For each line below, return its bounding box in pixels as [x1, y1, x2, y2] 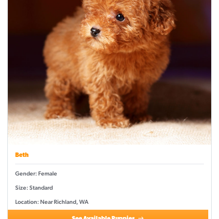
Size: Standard [15, 184, 53, 192]
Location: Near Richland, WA [15, 198, 88, 206]
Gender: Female [15, 170, 57, 177]
